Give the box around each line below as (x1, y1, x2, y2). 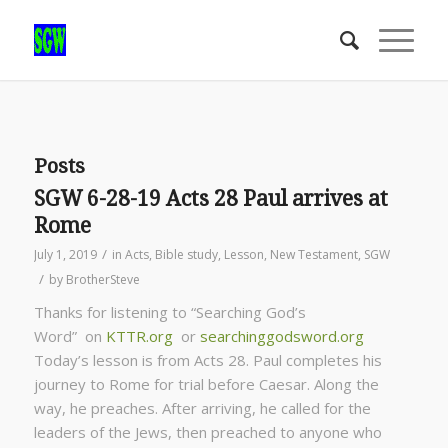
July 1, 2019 (33, 246, 97, 263)
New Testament (269, 246, 358, 263)
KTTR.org (105, 326, 173, 346)
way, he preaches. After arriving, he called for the (33, 398, 371, 418)
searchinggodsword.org (199, 326, 364, 346)
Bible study (154, 246, 218, 263)
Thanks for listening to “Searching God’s (33, 302, 306, 322)
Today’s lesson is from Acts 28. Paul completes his (33, 350, 382, 370)
